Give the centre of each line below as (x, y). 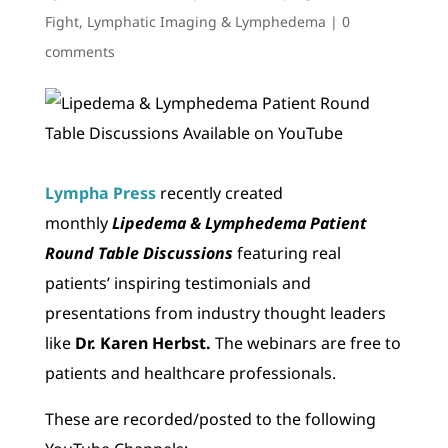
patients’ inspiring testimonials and (177, 282)
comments (79, 51)
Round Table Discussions (138, 252)
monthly (78, 222)
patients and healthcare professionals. (190, 372)
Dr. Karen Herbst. (144, 342)
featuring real (286, 252)
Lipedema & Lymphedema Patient (239, 222)
